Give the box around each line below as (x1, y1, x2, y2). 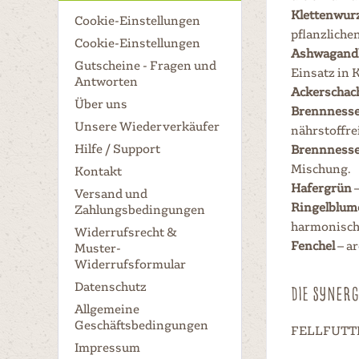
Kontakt (75, 163, 122, 179)
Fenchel (291, 237, 335, 253)
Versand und (75, 185, 147, 201)
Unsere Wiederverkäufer (75, 118, 220, 134)
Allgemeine (75, 301, 139, 317)
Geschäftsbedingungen (75, 317, 208, 333)
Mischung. (291, 160, 350, 176)
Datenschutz (75, 278, 147, 294)
